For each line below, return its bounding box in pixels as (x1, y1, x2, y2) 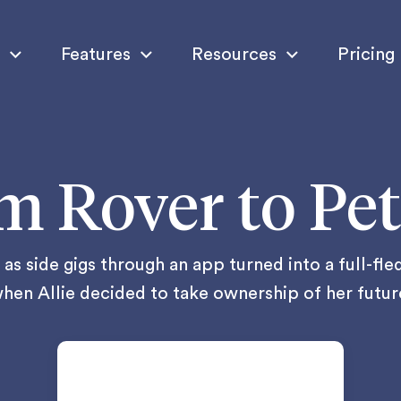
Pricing (337, 46, 395, 64)
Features (60, 46, 131, 64)
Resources (191, 46, 277, 64)
